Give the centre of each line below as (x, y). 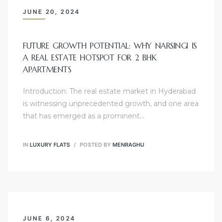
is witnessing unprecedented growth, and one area (111, 103)
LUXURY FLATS (50, 144)
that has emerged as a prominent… (83, 116)
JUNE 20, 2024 (52, 11)
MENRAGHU (128, 144)
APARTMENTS (47, 70)
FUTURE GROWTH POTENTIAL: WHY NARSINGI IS (110, 46)
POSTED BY (95, 144)
